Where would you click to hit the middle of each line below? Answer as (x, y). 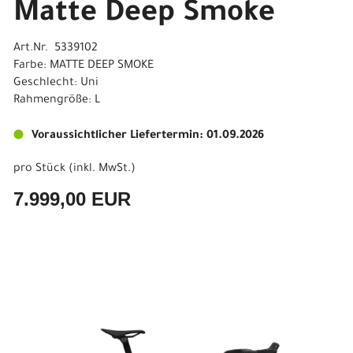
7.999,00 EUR (72, 199)
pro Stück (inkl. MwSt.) (74, 169)
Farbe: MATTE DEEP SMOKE (84, 66)
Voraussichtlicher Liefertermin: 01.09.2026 (148, 136)
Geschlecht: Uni (56, 84)
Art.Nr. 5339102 (56, 49)
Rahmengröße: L (57, 101)
